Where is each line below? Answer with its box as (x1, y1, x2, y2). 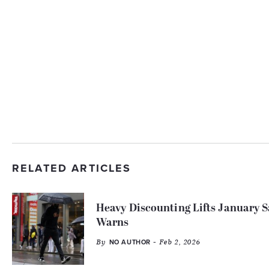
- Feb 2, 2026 (150, 237, 201, 247)
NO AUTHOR (109, 238, 151, 246)
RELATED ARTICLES (12, 162, 131, 175)
